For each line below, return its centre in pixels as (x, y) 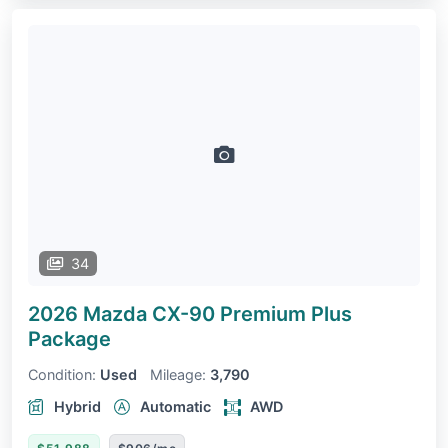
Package (69, 339)
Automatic (175, 407)
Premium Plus (286, 314)
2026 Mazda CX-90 (124, 314)
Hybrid (77, 407)
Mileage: (178, 375)
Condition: (62, 375)
